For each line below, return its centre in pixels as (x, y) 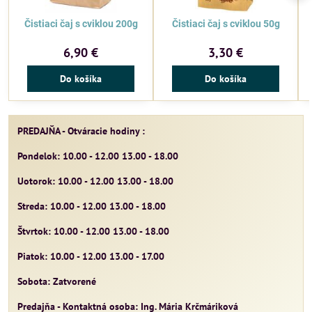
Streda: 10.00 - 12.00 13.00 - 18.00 (92, 206)
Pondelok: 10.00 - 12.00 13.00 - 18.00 (98, 156)
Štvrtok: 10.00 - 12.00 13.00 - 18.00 (93, 232)
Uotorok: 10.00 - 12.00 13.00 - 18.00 (95, 181)
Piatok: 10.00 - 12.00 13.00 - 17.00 (91, 257)
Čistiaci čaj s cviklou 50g (226, 24)
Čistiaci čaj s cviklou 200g (81, 24)
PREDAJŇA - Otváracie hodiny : (81, 131)
